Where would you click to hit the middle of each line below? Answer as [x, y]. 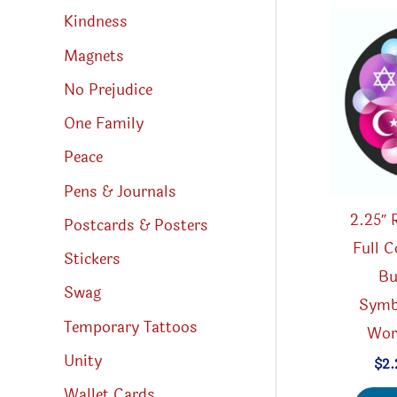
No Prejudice [108, 90]
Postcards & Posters [136, 225]
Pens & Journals [120, 191]
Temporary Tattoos [131, 327]
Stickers [92, 260]
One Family [104, 124]
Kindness [96, 22]
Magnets [94, 56]
